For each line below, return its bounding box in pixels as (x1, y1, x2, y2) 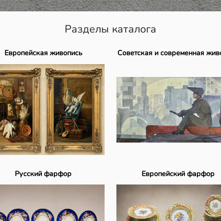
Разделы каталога (65, 22, 156, 37)
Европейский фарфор (141, 169, 215, 179)
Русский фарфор (15, 169, 72, 179)
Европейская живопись (4, 48, 82, 58)
